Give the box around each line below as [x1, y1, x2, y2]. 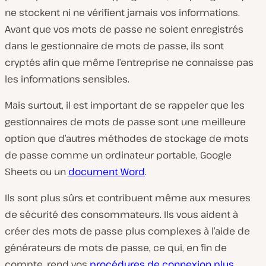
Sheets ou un [5, 164, 68, 178]
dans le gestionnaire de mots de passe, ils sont [5, 39, 224, 52]
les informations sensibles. [5, 72, 129, 85]
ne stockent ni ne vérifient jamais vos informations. [5, 5, 240, 19]
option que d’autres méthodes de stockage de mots [5, 131, 249, 145]
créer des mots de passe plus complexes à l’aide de [5, 224, 250, 237]
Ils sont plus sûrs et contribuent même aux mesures [5, 191, 251, 204]
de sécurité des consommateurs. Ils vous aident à [5, 207, 238, 221]
